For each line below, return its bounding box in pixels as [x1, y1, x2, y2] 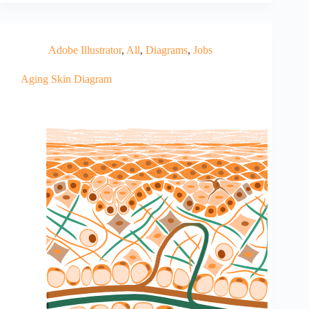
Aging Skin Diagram [21, 73, 112, 86]
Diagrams [146, 44, 188, 57]
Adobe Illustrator [48, 44, 121, 57]
